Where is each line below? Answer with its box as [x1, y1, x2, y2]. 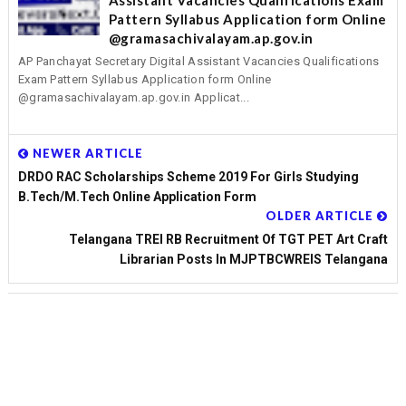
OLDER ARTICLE [266, 208, 378, 223]
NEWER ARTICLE [28, 145, 143, 160]
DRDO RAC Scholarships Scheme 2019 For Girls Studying [17, 169, 359, 184]
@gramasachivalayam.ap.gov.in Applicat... [17, 91, 249, 105]
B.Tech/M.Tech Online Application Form [17, 188, 256, 204]
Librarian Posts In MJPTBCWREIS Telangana [120, 251, 389, 266]
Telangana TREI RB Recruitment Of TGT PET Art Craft [69, 231, 389, 246]
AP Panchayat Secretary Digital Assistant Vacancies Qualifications [17, 54, 380, 69]
